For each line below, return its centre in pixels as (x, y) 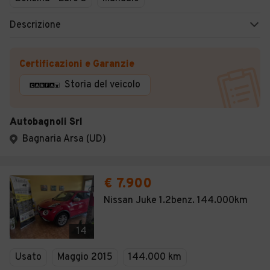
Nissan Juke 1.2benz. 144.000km (176, 201)
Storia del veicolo (102, 85)
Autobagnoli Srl (46, 122)
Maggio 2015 (85, 257)
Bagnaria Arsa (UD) (64, 139)
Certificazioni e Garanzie (77, 64)
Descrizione (35, 25)
